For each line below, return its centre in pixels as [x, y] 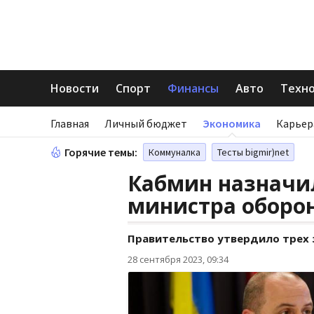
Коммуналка [175, 152]
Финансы [193, 88]
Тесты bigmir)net [253, 152]
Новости [75, 88]
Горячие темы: [101, 152]
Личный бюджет [146, 123]
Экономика [232, 123]
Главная [70, 123]
